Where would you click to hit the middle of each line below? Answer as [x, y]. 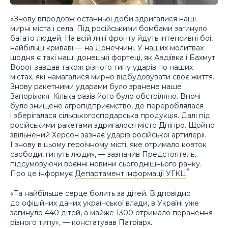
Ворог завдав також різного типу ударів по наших [102, 67]
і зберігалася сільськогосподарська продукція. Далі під [110, 116]
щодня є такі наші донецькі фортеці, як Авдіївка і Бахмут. [113, 58]
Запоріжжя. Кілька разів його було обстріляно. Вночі [105, 96]
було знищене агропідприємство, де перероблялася [107, 106]
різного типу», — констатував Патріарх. [81, 222]
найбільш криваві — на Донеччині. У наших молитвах [107, 48]
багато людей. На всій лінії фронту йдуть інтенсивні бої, [111, 38]
